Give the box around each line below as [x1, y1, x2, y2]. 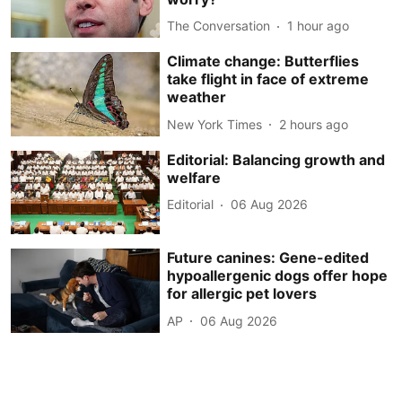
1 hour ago [287, 18, 350, 33]
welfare [167, 168, 222, 187]
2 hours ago [279, 116, 349, 132]
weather [167, 88, 227, 107]
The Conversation [167, 18, 271, 33]
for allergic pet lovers [167, 284, 318, 303]
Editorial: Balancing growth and [167, 150, 386, 169]
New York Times [167, 116, 263, 132]
